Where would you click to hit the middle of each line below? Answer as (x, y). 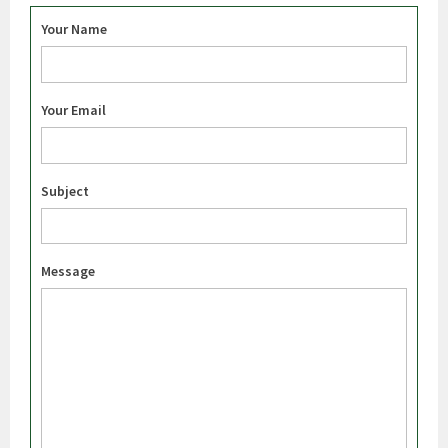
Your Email (74, 109)
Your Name (74, 29)
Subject (65, 190)
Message (68, 271)
